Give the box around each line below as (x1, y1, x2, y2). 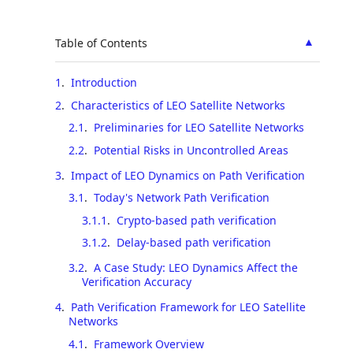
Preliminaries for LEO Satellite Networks (93, 120, 304, 135)
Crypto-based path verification (116, 212, 277, 228)
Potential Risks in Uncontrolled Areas (93, 142, 288, 158)
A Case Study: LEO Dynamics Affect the (93, 260, 298, 275)
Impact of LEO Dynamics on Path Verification (71, 167, 305, 183)
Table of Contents (55, 35, 147, 50)
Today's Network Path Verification (93, 190, 269, 205)
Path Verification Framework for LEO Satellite (71, 299, 306, 314)
